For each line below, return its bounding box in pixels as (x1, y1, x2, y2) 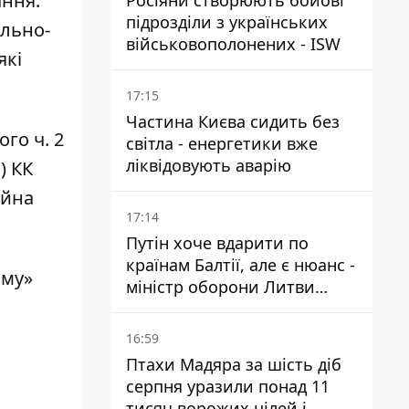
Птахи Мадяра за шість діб (126, 353, 341, 375)
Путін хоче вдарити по (126, 232, 309, 254)
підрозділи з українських (126, 11, 328, 33)
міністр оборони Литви (126, 276, 315, 298)
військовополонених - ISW (126, 33, 341, 55)
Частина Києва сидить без (126, 110, 340, 132)
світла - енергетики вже (126, 132, 318, 154)
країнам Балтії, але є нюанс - (126, 254, 355, 276)
